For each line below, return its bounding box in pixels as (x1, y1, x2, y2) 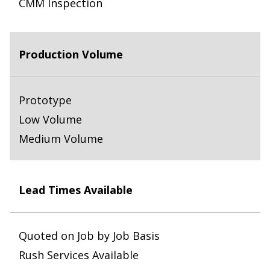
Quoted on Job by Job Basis (19, 228, 160, 243)
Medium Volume (19, 131, 103, 146)
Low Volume (19, 112, 82, 127)
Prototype (19, 93, 72, 108)
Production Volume (19, 47, 123, 62)
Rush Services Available (19, 248, 139, 263)
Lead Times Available (19, 183, 133, 198)
